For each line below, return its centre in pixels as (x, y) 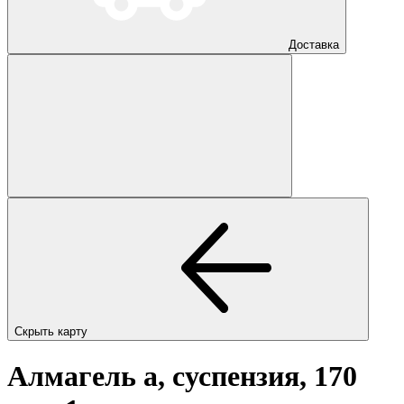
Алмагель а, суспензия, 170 (182, 376)
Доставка (314, 44)
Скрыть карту (53, 331)
